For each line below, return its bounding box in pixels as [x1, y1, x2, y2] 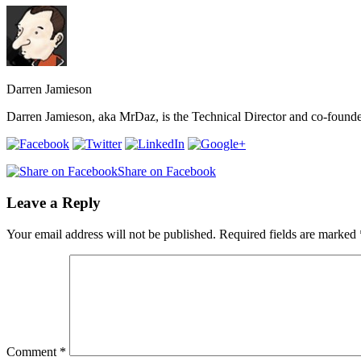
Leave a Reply [6, 194, 101, 212]
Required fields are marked [219, 226, 359, 241]
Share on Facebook [118, 164, 216, 179]
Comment [6, 344, 60, 359]
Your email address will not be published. [6, 226, 216, 241]
